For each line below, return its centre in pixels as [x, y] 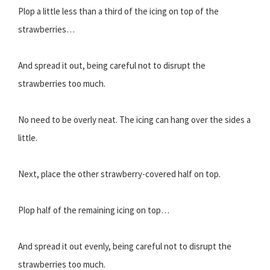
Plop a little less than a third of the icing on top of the [118, 11]
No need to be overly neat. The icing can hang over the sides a [134, 120]
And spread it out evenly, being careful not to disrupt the [125, 246]
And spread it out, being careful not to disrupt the [112, 66]
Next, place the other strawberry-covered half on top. [119, 174]
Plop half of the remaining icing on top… [94, 210]
